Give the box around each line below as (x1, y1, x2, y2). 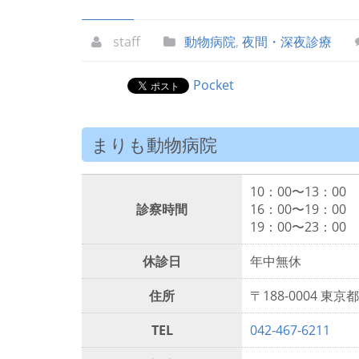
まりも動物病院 (91, 132, 217, 157)
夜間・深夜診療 (242, 33, 332, 50)
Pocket (193, 76, 234, 94)
